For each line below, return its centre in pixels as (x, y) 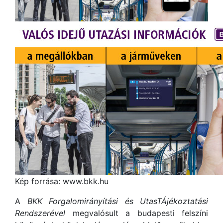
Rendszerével (40, 213)
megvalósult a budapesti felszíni (137, 213)
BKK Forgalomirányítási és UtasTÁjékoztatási (117, 201)
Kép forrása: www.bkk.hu (62, 181)
